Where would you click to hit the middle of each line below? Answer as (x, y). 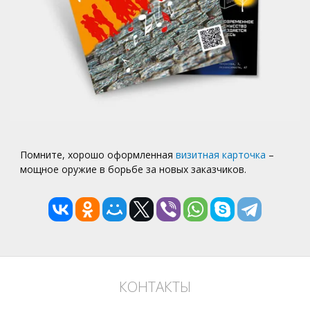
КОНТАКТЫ (155, 287)
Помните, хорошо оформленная (98, 155)
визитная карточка (221, 155)
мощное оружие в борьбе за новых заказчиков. (134, 170)
